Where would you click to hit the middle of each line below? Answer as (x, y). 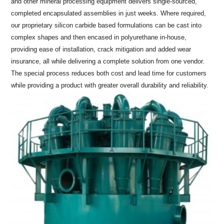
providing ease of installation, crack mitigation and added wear (101, 49)
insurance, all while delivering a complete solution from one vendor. (108, 61)
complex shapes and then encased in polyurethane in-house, (99, 37)
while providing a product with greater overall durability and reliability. (110, 85)
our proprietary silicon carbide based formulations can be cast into (106, 25)
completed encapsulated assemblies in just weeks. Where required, (109, 13)
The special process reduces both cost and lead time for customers (109, 73)
